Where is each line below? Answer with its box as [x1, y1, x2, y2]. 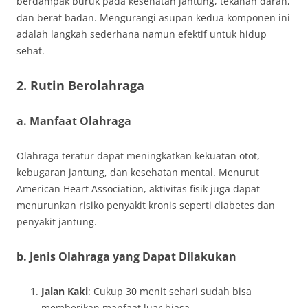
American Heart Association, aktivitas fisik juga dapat [16, 182, 260, 195]
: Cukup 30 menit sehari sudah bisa [88, 285, 252, 298]
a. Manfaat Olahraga [16, 113, 131, 129]
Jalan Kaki [41, 285, 88, 298]
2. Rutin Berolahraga [16, 77, 144, 93]
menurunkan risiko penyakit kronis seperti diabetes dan [16, 199, 275, 212]
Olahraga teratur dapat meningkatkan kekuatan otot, [16, 149, 260, 162]
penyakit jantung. [16, 215, 97, 228]
